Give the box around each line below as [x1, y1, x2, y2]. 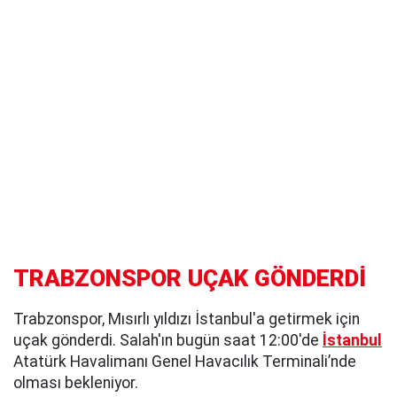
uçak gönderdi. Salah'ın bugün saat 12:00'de [13, 331, 323, 349]
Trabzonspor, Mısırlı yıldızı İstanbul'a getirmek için [13, 310, 360, 328]
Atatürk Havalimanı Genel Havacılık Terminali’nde [13, 353, 356, 370]
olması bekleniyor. [13, 374, 138, 392]
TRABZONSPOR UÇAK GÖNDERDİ [13, 265, 366, 292]
